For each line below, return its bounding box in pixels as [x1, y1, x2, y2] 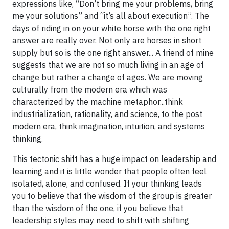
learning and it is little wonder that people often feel [12, 166, 207, 176]
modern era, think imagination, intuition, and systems [12, 121, 205, 131]
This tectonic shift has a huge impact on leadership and [12, 154, 216, 164]
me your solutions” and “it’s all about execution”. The [12, 11, 209, 21]
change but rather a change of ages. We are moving [12, 72, 203, 82]
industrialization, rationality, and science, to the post [12, 109, 202, 119]
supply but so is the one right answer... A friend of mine [12, 48, 214, 58]
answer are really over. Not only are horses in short [12, 35, 201, 45]
